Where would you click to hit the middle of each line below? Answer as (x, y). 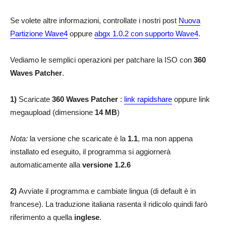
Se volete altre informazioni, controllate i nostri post (94, 20)
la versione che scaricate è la (79, 138)
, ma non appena (165, 138)
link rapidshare (148, 99)
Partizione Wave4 (39, 33)
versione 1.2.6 (106, 164)
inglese (87, 217)
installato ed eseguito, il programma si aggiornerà (90, 151)
